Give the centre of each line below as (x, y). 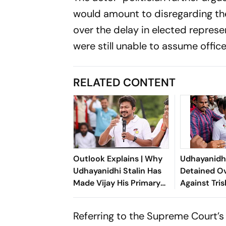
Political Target (102, 195)
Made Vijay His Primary (117, 183)
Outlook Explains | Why (118, 158)
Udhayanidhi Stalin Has (118, 171)
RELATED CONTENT (125, 82)
